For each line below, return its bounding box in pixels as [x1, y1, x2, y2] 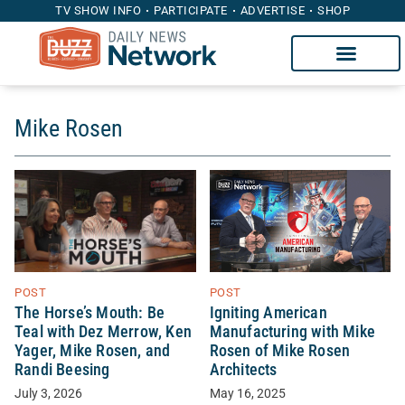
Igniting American [209, 303, 327, 322]
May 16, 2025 [209, 385, 286, 401]
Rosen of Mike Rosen [209, 341, 351, 360]
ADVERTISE [240, 4, 305, 17]
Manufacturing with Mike [209, 322, 376, 341]
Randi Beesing [14, 360, 110, 379]
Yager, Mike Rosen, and [14, 341, 171, 360]
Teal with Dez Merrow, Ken [14, 322, 192, 341]
